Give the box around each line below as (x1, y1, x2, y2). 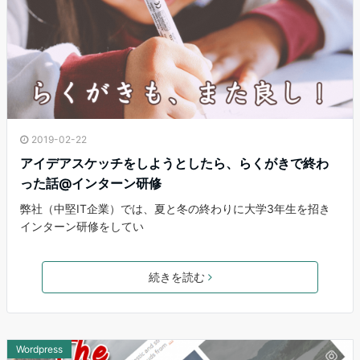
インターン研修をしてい (20, 219, 144, 233)
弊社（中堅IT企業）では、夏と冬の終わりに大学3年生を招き (20, 201, 330, 215)
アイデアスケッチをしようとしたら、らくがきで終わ (20, 154, 329, 171)
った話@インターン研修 (20, 174, 162, 191)
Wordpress (16, 342, 63, 355)
